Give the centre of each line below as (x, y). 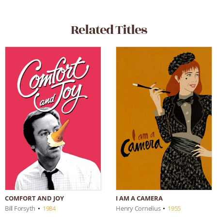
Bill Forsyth (20, 208)
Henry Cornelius (138, 208)
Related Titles (108, 30)
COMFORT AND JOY (34, 198)
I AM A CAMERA (139, 198)
